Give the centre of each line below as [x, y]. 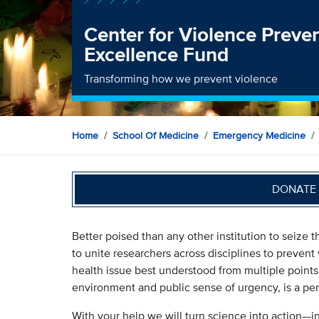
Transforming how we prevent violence [181, 78]
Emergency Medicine [259, 135]
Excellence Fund [157, 54]
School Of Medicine [155, 135]
